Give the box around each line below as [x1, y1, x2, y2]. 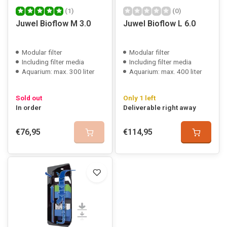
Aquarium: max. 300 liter [22, 67, 95, 75]
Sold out [16, 94, 42, 102]
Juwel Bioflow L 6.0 [123, 19, 196, 28]
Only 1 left [123, 94, 156, 102]
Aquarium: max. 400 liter [129, 67, 202, 75]
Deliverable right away [123, 103, 196, 111]
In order [16, 103, 42, 111]
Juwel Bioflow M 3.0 [16, 19, 91, 28]
